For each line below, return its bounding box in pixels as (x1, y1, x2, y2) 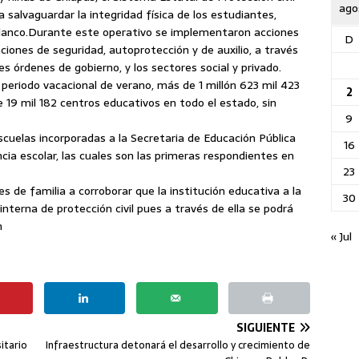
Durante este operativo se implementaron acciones (28, 23, 299, 41)
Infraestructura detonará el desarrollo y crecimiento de (46, 336, 311, 353)
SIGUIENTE (236, 318, 296, 337)
